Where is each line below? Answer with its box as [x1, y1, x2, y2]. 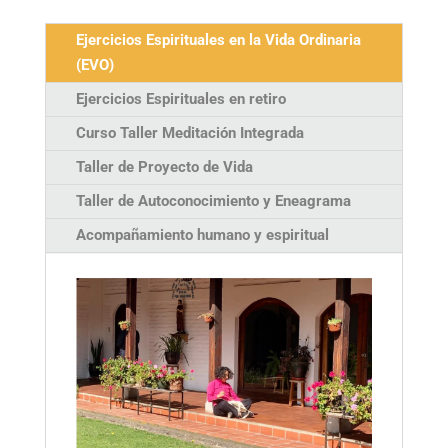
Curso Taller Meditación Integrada [75, 123, 304, 142]
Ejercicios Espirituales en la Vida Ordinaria [75, 30, 361, 49]
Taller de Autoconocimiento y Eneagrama [75, 191, 351, 210]
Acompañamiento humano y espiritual [75, 225, 329, 244]
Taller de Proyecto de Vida [75, 157, 253, 176]
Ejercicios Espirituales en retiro [75, 89, 286, 108]
